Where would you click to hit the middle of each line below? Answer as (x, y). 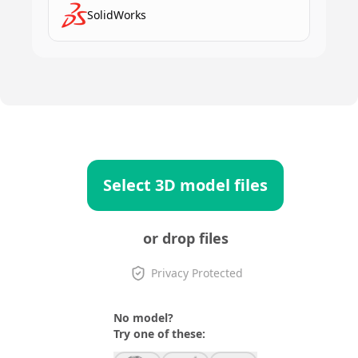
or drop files (185, 238)
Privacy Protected (197, 272)
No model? (143, 317)
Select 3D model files (185, 185)
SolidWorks (117, 14)
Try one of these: (159, 333)
